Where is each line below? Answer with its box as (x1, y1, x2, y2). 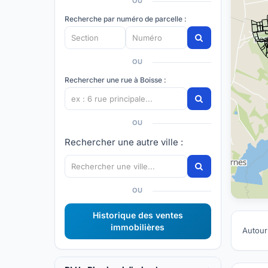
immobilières (111, 222, 165, 232)
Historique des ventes (92, 210, 183, 220)
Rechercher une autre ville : (65, 136, 184, 148)
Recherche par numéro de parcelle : (65, 14, 187, 23)
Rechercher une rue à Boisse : (65, 75, 167, 84)
